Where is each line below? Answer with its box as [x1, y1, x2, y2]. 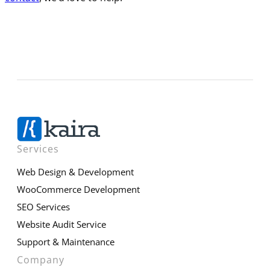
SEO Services [17, 200, 70, 213]
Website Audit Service [17, 218, 106, 230]
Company [17, 253, 64, 266]
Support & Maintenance [17, 235, 115, 248]
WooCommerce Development [17, 183, 140, 195]
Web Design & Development [17, 165, 134, 178]
